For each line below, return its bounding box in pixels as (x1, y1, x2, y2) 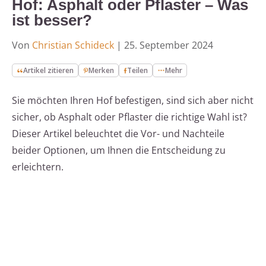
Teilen (127, 65, 148, 76)
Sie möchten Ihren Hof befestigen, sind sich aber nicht (12, 94, 254, 107)
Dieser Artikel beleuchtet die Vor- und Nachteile (12, 127, 224, 141)
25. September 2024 (124, 39, 213, 52)
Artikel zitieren (23, 65, 74, 76)
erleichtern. (12, 160, 64, 174)
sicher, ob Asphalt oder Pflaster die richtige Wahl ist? (12, 110, 247, 124)
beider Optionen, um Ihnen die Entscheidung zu (12, 144, 226, 157)
